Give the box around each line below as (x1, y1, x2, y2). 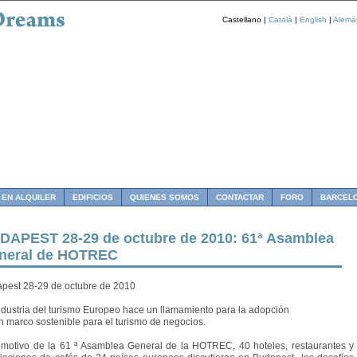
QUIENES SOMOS (130, 193, 199, 202)
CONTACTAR (216, 193, 264, 202)
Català (269, 14, 292, 24)
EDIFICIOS (73, 193, 113, 202)
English (300, 14, 327, 24)
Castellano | (222, 14, 269, 24)
